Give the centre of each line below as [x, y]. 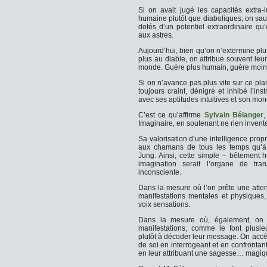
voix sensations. [164, 204]
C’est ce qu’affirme [171, 115]
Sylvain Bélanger [234, 115]
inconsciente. [160, 172]
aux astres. [156, 35]
